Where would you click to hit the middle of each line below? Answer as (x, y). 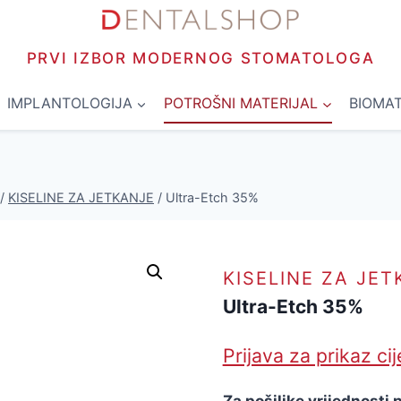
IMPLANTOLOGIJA (69, 103)
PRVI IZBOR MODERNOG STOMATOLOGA (200, 59)
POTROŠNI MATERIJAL (241, 103)
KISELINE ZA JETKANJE (81, 197)
